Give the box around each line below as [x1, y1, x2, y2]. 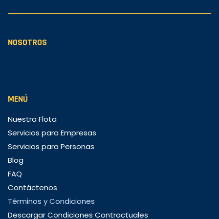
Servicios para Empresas [8, 127, 96, 138]
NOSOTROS [8, 36, 47, 48]
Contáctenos [8, 182, 57, 193]
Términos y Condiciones [8, 196, 95, 206]
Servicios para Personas [8, 141, 94, 152]
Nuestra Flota [8, 113, 57, 124]
